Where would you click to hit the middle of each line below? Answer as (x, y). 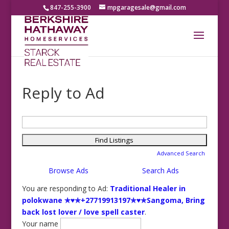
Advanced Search (181, 153)
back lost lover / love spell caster (83, 212)
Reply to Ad (63, 93)
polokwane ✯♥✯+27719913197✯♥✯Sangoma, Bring (113, 200)
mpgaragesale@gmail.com (146, 7)
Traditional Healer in (147, 188)
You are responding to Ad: (66, 188)
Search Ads (161, 171)
